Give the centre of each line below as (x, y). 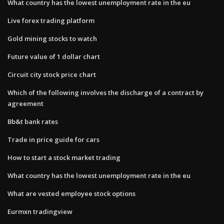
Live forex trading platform (51, 20)
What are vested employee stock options (71, 193)
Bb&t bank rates (33, 121)
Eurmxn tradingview (40, 211)
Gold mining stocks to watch (52, 38)
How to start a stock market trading (64, 157)
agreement (25, 103)
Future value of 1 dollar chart (54, 56)
